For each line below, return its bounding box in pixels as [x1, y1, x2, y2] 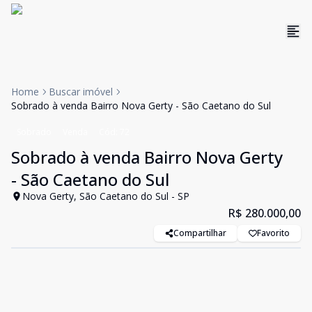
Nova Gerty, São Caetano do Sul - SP [22, 189, 189, 203]
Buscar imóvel [49, 85, 113, 98]
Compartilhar [173, 227, 226, 239]
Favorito [257, 227, 290, 239]
